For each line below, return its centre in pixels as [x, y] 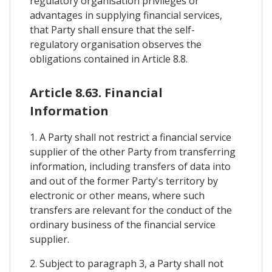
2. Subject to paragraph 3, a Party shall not [127, 263]
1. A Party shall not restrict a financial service [131, 137]
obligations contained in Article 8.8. [109, 59]
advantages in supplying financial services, [126, 15]
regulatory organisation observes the [116, 44]
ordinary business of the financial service [123, 224]
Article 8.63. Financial [96, 92]
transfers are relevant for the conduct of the [131, 210]
